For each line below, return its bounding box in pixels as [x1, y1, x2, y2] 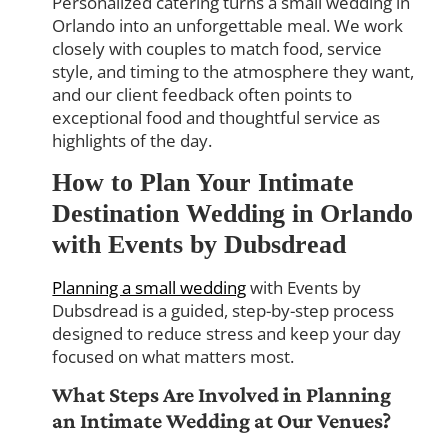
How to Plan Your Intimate [52, 167, 355, 197]
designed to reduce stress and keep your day [52, 321, 402, 345]
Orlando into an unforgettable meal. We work [52, 14, 404, 38]
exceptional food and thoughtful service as [52, 106, 381, 130]
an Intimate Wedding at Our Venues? [52, 407, 392, 433]
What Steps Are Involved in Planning [52, 381, 392, 407]
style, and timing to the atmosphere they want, [52, 60, 415, 84]
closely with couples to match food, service [52, 37, 383, 61]
